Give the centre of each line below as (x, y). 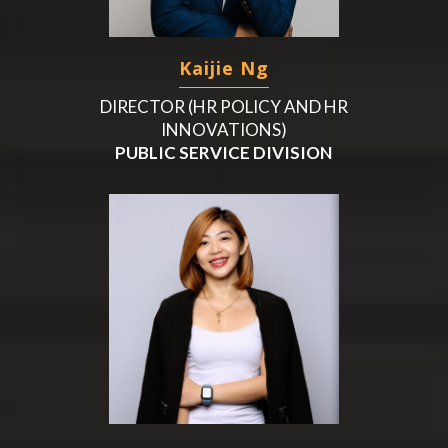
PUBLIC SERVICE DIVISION (224, 152)
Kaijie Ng (223, 67)
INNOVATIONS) (223, 129)
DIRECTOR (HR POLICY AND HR (223, 106)
